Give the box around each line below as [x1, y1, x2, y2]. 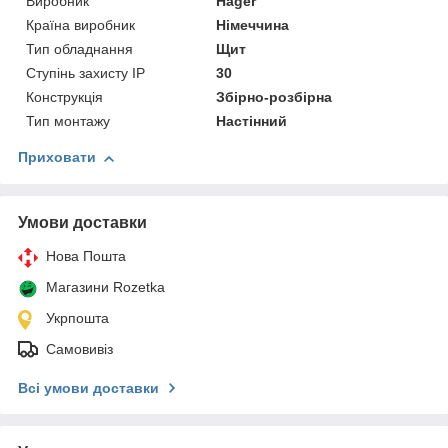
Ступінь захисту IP [26, 65, 145, 82]
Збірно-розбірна [216, 89, 333, 106]
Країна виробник [26, 17, 135, 34]
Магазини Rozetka [46, 279, 165, 296]
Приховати [18, 149, 96, 166]
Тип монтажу [26, 113, 110, 130]
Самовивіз [46, 341, 113, 358]
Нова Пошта [46, 248, 126, 265]
